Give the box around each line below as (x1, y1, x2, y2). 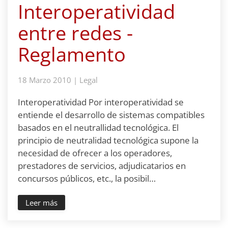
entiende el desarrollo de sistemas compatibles (18, 109, 205, 121)
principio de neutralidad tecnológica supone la (18, 134, 198, 146)
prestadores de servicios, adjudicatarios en (18, 160, 186, 172)
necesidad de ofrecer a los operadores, (18, 147, 172, 159)
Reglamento (18, 41, 126, 67)
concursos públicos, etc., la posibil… (18, 173, 156, 184)
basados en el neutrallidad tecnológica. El (18, 122, 179, 133)
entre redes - (18, 19, 133, 46)
